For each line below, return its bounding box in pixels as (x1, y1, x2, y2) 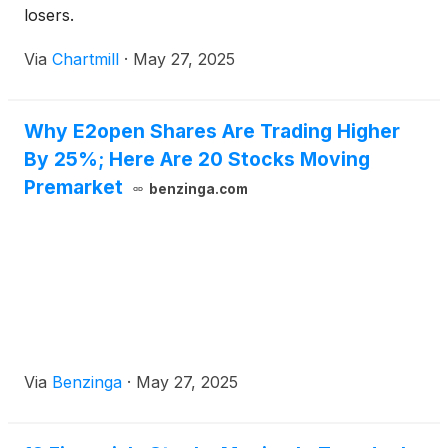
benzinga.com (148, 181, 248, 198)
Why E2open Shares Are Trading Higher (24, 119, 400, 144)
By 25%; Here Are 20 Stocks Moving (24, 147, 370, 172)
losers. (24, 5, 74, 26)
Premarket (24, 175, 123, 200)
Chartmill (52, 49, 119, 70)
